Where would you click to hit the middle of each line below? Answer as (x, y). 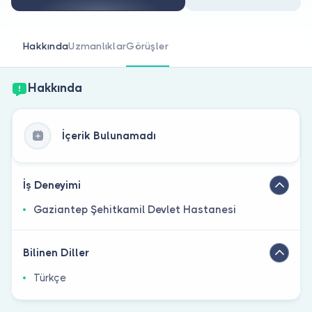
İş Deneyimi (52, 185)
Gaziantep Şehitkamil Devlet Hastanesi (135, 209)
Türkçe (50, 278)
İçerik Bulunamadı (109, 135)
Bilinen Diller (56, 252)
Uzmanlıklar (97, 46)
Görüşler (148, 46)
